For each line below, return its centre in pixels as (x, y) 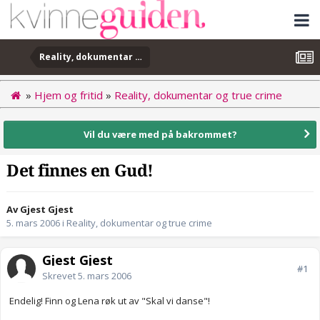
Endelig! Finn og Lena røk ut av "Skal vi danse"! (110, 301)
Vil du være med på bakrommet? (160, 134)
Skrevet (60, 276)
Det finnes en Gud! (80, 171)
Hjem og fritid (69, 95)
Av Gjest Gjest (40, 210)
